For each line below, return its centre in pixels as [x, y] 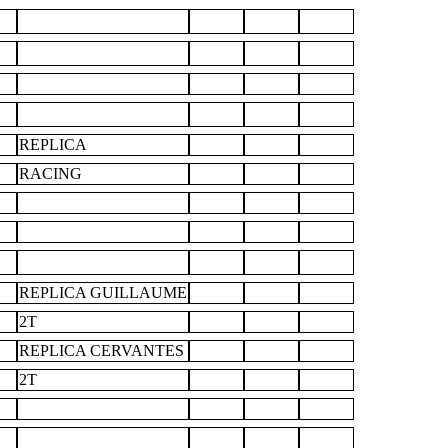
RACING [50, 173]
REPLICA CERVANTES [101, 350]
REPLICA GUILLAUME [103, 292]
